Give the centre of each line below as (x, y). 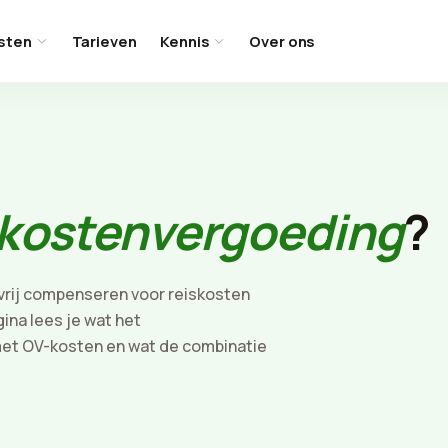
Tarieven (104, 41)
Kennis (185, 41)
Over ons (282, 41)
